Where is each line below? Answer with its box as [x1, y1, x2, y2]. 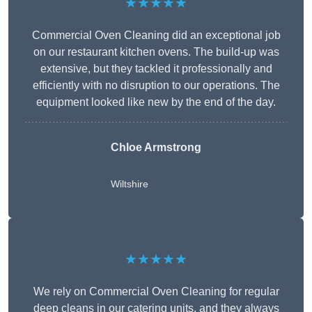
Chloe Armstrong [111, 141, 201, 154]
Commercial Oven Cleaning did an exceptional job [31, 29, 281, 42]
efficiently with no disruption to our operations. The [32, 79, 280, 92]
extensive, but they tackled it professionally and [40, 63, 272, 75]
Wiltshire [111, 178, 148, 190]
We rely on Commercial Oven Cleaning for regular [33, 286, 279, 298]
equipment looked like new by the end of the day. [36, 96, 276, 109]
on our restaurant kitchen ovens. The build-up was [33, 46, 279, 58]
